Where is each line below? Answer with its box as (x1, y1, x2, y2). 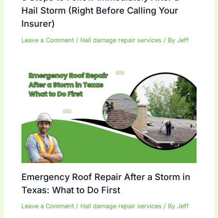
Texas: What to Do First (21, 184, 121, 195)
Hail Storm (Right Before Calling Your (21, 5, 179, 16)
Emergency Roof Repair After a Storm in (21, 171, 191, 182)
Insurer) (21, 18, 55, 29)
